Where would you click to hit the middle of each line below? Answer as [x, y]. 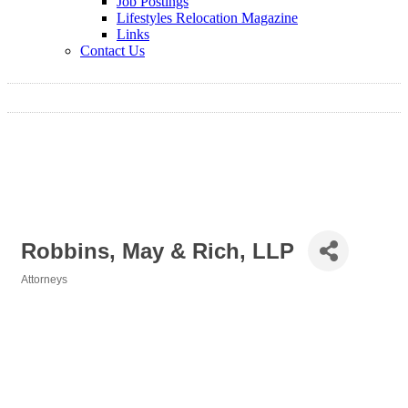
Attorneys [44, 280]
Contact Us [112, 51]
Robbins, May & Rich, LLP [158, 250]
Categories [49, 292]
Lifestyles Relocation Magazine [207, 18]
